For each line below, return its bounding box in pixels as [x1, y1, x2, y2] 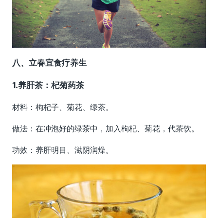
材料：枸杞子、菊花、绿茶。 [12, 102, 113, 112]
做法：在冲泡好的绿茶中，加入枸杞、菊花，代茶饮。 [12, 123, 199, 133]
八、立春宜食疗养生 [12, 57, 87, 68]
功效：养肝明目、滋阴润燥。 [12, 145, 113, 155]
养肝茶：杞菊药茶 [18, 80, 84, 90]
